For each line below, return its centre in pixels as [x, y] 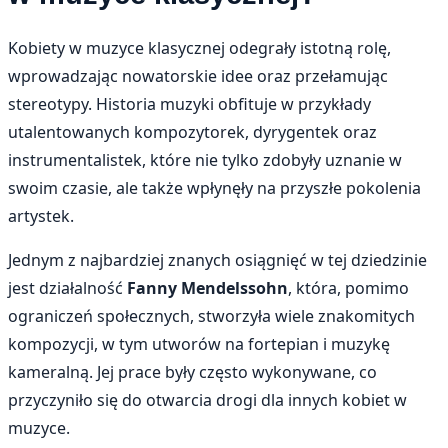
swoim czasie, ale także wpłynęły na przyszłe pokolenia [214, 187]
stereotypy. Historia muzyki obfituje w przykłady [189, 103]
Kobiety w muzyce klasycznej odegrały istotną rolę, [199, 47]
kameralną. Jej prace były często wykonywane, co [192, 371]
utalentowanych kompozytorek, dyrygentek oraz [192, 131]
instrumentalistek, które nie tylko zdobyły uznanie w [205, 159]
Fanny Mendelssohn [207, 287]
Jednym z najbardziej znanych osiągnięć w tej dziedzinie [217, 259]
